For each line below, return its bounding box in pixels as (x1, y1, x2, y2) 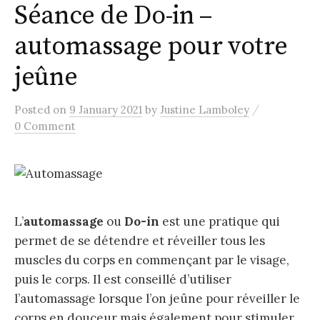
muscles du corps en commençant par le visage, (14, 251, 289, 268)
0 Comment (14, 119, 76, 134)
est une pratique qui (159, 213, 280, 229)
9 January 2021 (69, 103, 142, 117)
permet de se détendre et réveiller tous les (14, 232, 265, 249)
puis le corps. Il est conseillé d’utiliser (14, 271, 231, 287)
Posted (14, 103, 53, 117)
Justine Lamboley (160, 103, 249, 117)
